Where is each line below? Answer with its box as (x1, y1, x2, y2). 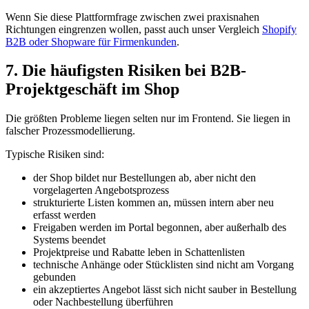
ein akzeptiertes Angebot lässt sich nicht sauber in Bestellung (33, 283, 297, 296)
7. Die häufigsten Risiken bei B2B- (6, 61, 246, 80)
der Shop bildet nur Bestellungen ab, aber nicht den (33, 172, 256, 184)
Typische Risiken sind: (6, 148, 104, 161)
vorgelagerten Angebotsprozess (33, 184, 169, 197)
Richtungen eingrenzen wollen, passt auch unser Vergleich (6, 23, 262, 35)
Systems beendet (33, 234, 106, 246)
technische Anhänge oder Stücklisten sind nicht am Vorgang (33, 259, 294, 271)
